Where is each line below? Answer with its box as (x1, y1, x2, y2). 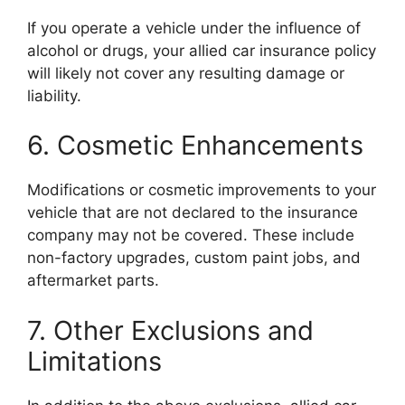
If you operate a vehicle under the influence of (27, 18, 361, 37)
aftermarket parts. (27, 271, 159, 289)
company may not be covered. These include (27, 226, 354, 244)
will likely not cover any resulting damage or (27, 63, 344, 82)
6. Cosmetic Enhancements (27, 129, 363, 161)
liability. (27, 86, 81, 105)
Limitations (27, 344, 162, 377)
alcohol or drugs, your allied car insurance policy (27, 41, 376, 60)
